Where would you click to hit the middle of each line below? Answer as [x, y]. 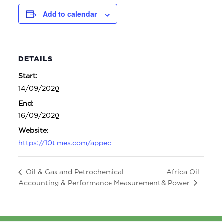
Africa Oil [183, 171]
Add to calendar [69, 14]
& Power [177, 182]
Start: [28, 76]
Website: [33, 130]
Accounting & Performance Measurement [89, 182]
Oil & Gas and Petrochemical [74, 172]
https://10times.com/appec [64, 143]
